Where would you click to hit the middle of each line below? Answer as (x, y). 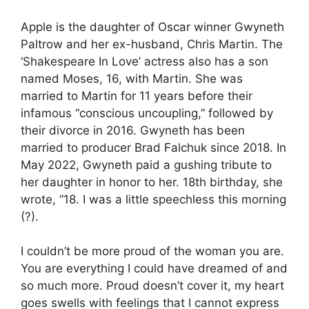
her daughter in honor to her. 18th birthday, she (152, 182)
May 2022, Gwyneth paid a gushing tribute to (146, 165)
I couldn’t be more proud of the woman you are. (152, 251)
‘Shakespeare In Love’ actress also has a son (144, 61)
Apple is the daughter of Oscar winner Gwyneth (152, 27)
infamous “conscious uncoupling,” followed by (147, 113)
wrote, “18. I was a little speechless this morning (153, 199)
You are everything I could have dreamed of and (154, 268)
